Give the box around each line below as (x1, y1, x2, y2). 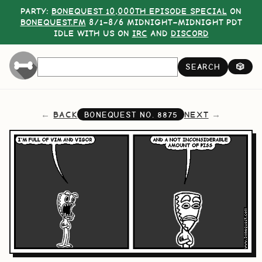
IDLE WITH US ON (53, 27, 132, 39)
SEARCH (185, 62, 220, 72)
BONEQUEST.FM (20, 16, 86, 27)
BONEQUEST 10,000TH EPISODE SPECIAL (51, 5, 227, 16)
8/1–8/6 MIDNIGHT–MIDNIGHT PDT (85, 16, 242, 27)
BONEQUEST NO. (84, 109, 158, 119)
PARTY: (20, 5, 51, 16)
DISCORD (170, 27, 209, 39)
